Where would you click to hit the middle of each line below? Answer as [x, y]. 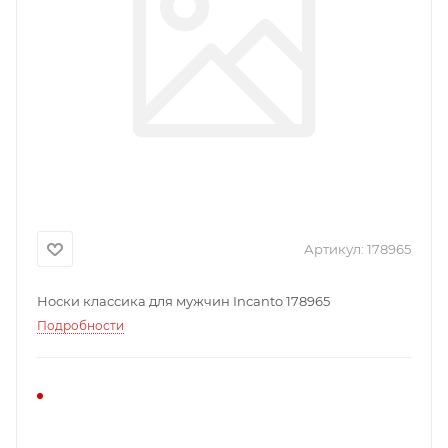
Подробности [80, 325]
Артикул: [334, 249]
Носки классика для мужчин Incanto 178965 [183, 301]
